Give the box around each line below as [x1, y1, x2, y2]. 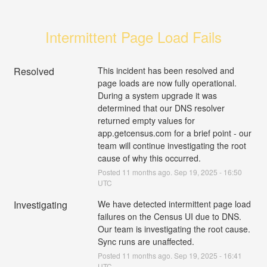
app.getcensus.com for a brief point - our [97, 126, 252, 139]
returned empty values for [97, 114, 195, 126]
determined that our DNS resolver [97, 101, 225, 114]
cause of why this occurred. [97, 151, 201, 164]
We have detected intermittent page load [97, 197, 251, 210]
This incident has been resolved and [97, 64, 234, 76]
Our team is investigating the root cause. [97, 222, 250, 235]
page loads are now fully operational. [97, 76, 237, 89]
